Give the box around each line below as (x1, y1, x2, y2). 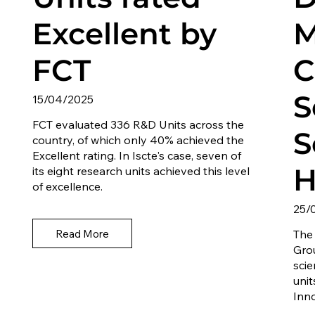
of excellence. (32, 179, 103, 194)
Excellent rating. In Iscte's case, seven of (32, 148, 242, 163)
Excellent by (32, 15, 217, 53)
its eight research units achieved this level (32, 164, 250, 179)
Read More (56, 226, 110, 240)
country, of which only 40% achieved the (32, 133, 245, 148)
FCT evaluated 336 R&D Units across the (32, 117, 245, 132)
